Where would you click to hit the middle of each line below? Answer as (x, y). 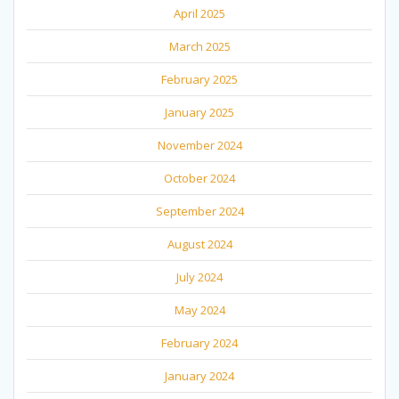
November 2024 (199, 145)
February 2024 (199, 342)
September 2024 (199, 211)
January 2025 (199, 112)
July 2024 (199, 277)
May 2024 (199, 309)
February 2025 (199, 79)
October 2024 (199, 178)
